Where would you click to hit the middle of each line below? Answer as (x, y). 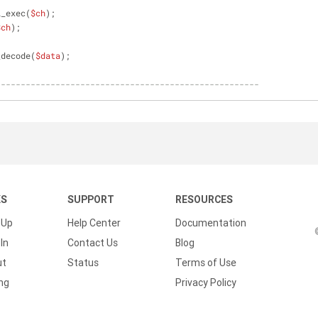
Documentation (211, 223)
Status (83, 263)
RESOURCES (204, 199)
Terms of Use (206, 263)
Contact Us (93, 243)
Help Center (94, 223)
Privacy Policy (206, 283)
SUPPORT (91, 199)
